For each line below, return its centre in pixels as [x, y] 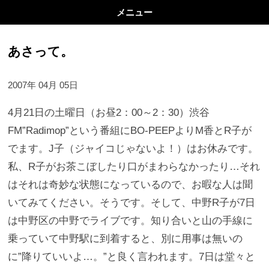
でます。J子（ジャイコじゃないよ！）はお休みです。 [133, 149]
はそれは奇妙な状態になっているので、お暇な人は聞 [131, 185]
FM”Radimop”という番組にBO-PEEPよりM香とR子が [130, 131]
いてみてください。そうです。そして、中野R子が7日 [132, 203]
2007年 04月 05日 [43, 85]
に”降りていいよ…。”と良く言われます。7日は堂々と [132, 257]
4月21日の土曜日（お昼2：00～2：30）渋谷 [109, 113]
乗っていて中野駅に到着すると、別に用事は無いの [125, 239]
